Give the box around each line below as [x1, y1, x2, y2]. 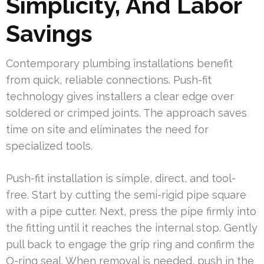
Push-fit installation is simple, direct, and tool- [6, 171, 236, 184]
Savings [6, 19, 93, 47]
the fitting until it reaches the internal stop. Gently [6, 221, 258, 234]
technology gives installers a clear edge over [6, 90, 234, 103]
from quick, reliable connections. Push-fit [6, 73, 212, 86]
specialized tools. [6, 139, 93, 152]
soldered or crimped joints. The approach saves [6, 106, 247, 119]
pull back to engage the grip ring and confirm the [6, 237, 255, 250]
